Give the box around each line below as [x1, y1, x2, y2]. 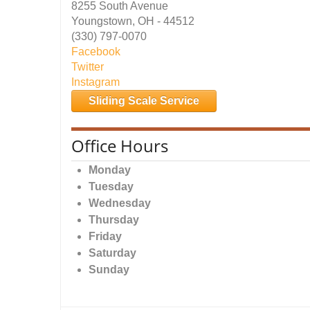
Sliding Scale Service [89, 95, 199, 107]
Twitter [71, 61, 104, 73]
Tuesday [89, 181, 134, 192]
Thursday [89, 214, 139, 226]
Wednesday [89, 197, 151, 209]
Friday [89, 230, 122, 242]
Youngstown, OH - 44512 [71, 15, 194, 27]
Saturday [89, 247, 136, 259]
